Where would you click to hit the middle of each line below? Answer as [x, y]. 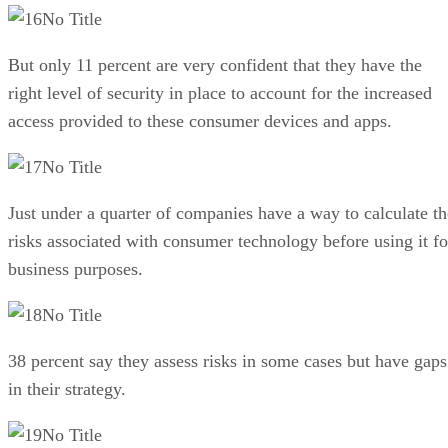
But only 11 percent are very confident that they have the [215, 64]
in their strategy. [67, 388]
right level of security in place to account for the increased [220, 92]
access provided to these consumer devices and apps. [200, 120]
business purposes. [75, 268]
